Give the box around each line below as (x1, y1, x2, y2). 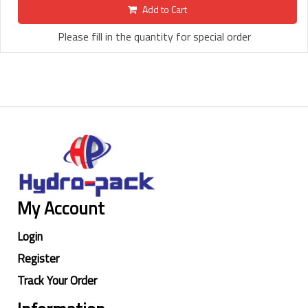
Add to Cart (142, 1, 187, 16)
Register (17, 250, 59, 268)
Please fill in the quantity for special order (57, 27, 251, 45)
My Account (17, 195, 104, 222)
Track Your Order (17, 272, 97, 290)
